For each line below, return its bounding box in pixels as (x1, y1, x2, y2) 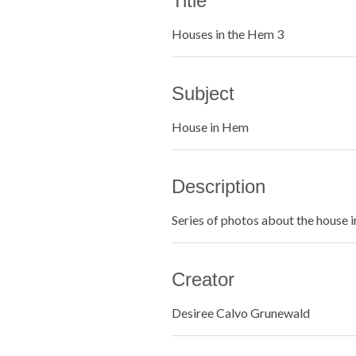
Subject (172, 83, 234, 104)
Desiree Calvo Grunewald (172, 305, 310, 320)
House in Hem (172, 119, 249, 134)
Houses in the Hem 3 (172, 26, 284, 41)
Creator (172, 269, 234, 290)
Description (172, 176, 265, 197)
